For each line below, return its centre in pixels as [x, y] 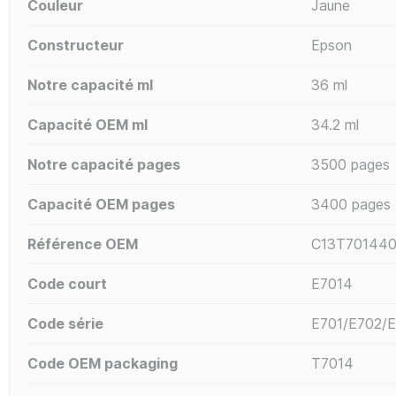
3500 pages [350, 164]
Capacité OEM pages [101, 204]
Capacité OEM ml [88, 124]
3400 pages [350, 204]
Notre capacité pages [104, 164]
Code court [67, 283]
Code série [65, 323]
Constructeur [76, 45]
